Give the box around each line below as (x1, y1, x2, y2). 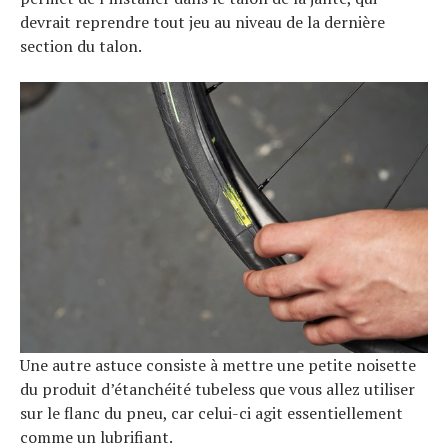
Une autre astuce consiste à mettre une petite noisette (20, 354, 416, 377)
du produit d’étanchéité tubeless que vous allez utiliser (20, 378, 415, 401)
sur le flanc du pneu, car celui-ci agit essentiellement (20, 402, 403, 425)
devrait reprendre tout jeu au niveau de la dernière (20, 10, 385, 33)
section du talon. (20, 34, 142, 57)
